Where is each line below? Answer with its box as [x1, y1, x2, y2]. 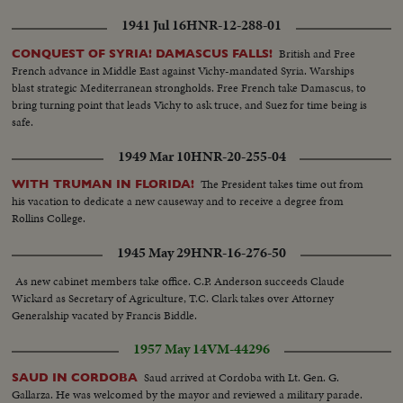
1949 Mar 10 [117, 146, 191, 166]
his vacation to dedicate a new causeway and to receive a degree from [12, 193, 345, 210]
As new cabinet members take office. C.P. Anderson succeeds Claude [15, 272, 345, 290]
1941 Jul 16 [121, 15, 186, 36]
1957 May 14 [133, 338, 207, 359]
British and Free [279, 45, 356, 63]
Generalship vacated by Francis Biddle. [12, 306, 198, 324]
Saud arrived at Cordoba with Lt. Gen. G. [144, 368, 340, 386]
